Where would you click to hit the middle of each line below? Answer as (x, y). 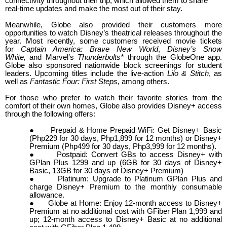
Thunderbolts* (99, 58)
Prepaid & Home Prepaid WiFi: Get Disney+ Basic (137, 130)
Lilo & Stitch (188, 74)
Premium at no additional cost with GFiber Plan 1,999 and (126, 212)
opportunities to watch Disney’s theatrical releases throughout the (113, 33)
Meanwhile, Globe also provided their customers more (113, 25)
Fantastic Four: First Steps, (75, 82)
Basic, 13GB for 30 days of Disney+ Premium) (106, 171)
